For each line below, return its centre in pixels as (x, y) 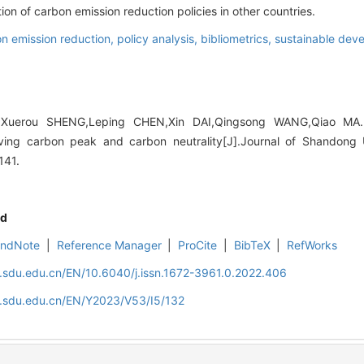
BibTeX (252, 245)
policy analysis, (159, 38)
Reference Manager (109, 245)
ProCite (198, 245)
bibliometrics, (238, 38)
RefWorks (312, 245)
